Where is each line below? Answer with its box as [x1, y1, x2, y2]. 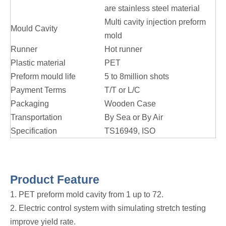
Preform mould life [11, 72, 76, 81]
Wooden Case [104, 99, 156, 108]
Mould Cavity [11, 24, 58, 33]
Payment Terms [11, 86, 66, 95]
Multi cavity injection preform [104, 18, 206, 27]
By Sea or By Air [104, 113, 163, 122]
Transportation [11, 113, 62, 122]
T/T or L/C [104, 86, 140, 95]
